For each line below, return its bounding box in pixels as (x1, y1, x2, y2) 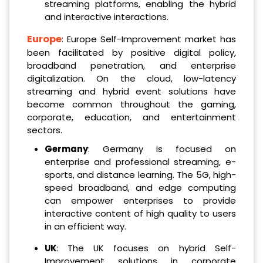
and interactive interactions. (44, 11, 168, 23)
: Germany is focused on (87, 143, 236, 156)
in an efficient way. (44, 220, 126, 233)
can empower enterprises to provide (44, 194, 236, 207)
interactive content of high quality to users (44, 207, 236, 220)
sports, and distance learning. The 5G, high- (44, 168, 236, 181)
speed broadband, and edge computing (44, 181, 236, 194)
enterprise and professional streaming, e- (44, 156, 236, 168)
